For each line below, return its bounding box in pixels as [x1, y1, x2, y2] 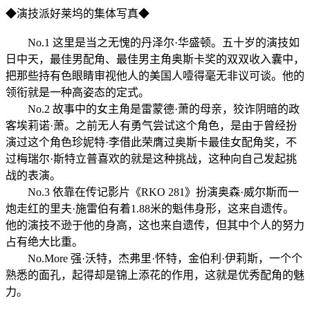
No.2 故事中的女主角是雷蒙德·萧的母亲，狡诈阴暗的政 [6, 102, 300, 115]
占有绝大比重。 [6, 235, 83, 248]
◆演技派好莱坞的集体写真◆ [6, 7, 149, 19]
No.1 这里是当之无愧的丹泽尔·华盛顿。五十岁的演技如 [6, 36, 300, 48]
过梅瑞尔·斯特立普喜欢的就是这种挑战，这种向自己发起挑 [6, 152, 297, 165]
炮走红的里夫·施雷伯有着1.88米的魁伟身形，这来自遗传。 [6, 202, 294, 215]
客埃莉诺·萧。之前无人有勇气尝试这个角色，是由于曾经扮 [6, 119, 297, 131]
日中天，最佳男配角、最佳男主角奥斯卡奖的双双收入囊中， [6, 53, 304, 65]
